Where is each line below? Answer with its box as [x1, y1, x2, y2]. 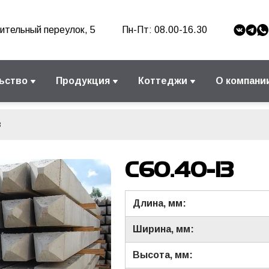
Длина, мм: [133, 198, 186, 208]
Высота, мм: [133, 250, 193, 260]
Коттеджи [138, 76, 187, 86]
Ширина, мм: [133, 224, 194, 234]
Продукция [55, 76, 110, 86]
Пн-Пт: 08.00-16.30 [122, 25, 208, 35]
